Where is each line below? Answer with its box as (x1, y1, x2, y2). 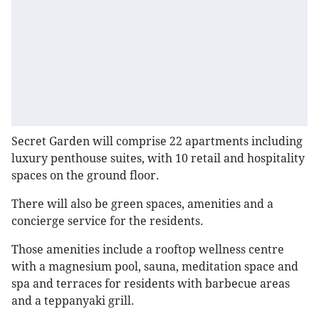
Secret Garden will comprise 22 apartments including (11, 135, 303, 149)
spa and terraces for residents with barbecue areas (11, 277, 290, 291)
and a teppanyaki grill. (11, 294, 137, 308)
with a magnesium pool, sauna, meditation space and (11, 260, 298, 274)
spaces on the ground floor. (11, 169, 159, 183)
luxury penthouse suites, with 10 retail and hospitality (11, 152, 305, 166)
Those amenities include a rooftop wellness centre (11, 243, 284, 257)
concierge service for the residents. (11, 214, 204, 229)
